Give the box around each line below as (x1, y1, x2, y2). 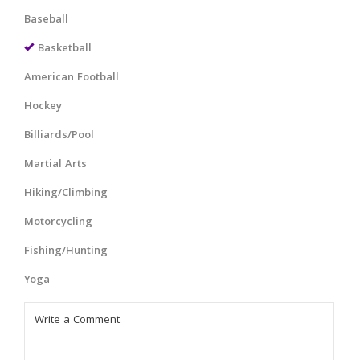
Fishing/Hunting (24, 243, 108, 260)
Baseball (24, 11, 68, 29)
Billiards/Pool (24, 127, 94, 145)
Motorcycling (24, 214, 92, 231)
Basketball (38, 40, 92, 58)
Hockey (24, 98, 62, 116)
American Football (24, 69, 119, 87)
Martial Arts (24, 156, 87, 174)
